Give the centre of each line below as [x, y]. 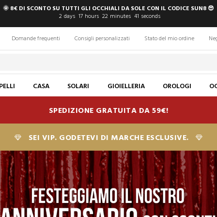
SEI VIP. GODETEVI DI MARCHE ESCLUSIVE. [108, 138]
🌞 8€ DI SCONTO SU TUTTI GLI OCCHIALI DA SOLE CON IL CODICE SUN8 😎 [108, 9]
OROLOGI [177, 86]
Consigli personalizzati [102, 39]
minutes [120, 16]
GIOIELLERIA [126, 86]
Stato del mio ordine [169, 39]
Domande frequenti [36, 39]
